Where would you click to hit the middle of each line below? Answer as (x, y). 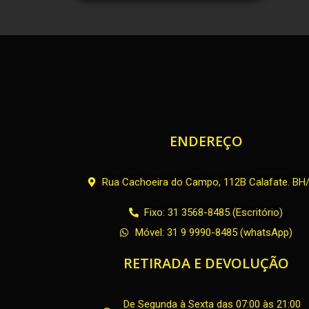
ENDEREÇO (206, 141)
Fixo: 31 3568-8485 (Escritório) (214, 213)
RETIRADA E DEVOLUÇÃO (206, 263)
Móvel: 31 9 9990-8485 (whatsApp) (213, 233)
